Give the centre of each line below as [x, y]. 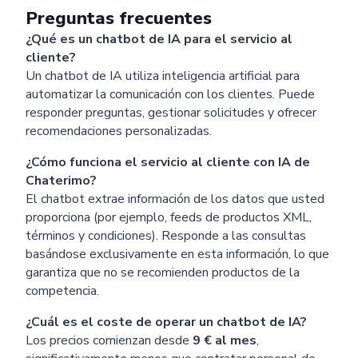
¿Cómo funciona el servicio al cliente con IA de [168, 162]
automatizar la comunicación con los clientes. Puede [170, 94]
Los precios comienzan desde [109, 340]
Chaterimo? [61, 180]
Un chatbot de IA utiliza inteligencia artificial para [163, 76]
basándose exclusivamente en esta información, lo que [177, 254]
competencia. [62, 290]
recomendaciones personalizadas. [119, 131]
